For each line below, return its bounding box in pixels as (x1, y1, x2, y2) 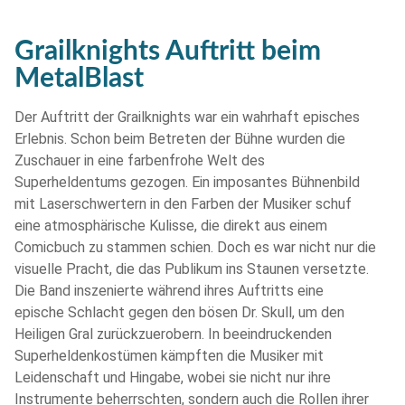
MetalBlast (14, 65, 144, 93)
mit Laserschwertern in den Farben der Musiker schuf (14, 195, 352, 213)
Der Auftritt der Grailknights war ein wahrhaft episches (14, 108, 360, 127)
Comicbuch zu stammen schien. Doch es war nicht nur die (14, 239, 376, 257)
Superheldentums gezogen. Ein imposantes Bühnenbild (14, 174, 360, 192)
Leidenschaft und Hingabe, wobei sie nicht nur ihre (14, 369, 331, 387)
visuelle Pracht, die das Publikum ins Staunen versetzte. (14, 260, 369, 278)
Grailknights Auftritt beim (14, 38, 321, 66)
